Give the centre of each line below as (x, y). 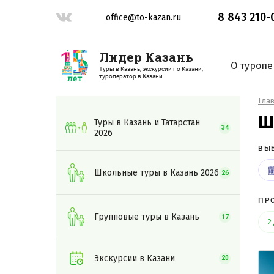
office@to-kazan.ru (143, 17)
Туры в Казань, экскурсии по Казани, (151, 69)
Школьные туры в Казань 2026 (157, 173)
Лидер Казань (146, 57)
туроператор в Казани (131, 76)
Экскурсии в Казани (135, 258)
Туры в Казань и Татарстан (147, 123)
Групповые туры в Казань (147, 217)
